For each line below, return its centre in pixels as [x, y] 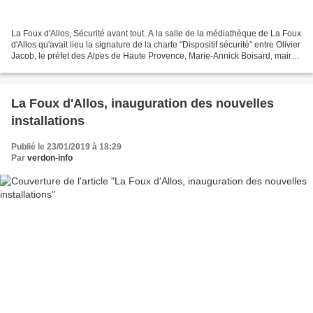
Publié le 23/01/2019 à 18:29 [66, 147]
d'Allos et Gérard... [46, 67]
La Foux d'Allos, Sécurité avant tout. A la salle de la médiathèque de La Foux [156, 34]
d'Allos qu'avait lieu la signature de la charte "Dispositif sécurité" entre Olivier [156, 45]
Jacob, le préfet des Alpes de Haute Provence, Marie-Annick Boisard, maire [154, 56]
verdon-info [50, 158]
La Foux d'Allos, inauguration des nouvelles [143, 104]
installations [48, 121]
